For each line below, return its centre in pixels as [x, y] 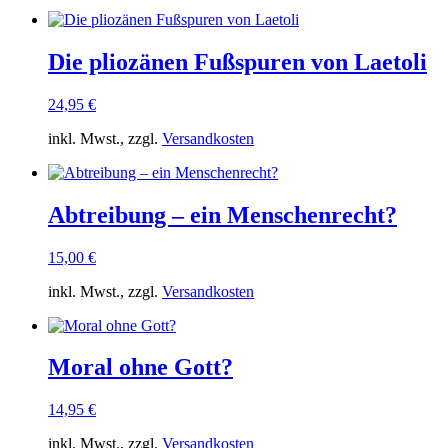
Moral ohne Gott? [140, 367]
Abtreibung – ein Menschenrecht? [222, 214]
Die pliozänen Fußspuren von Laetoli [237, 61]
